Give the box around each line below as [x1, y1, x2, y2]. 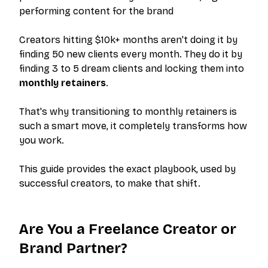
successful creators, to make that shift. [19, 178, 200, 189]
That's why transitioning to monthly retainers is [19, 106, 237, 117]
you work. [19, 135, 64, 146]
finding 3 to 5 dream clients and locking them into [19, 63, 244, 74]
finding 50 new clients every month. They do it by [19, 48, 242, 60]
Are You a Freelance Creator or [19, 221, 236, 237]
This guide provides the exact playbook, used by [19, 163, 236, 175]
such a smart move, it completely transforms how [19, 120, 247, 132]
